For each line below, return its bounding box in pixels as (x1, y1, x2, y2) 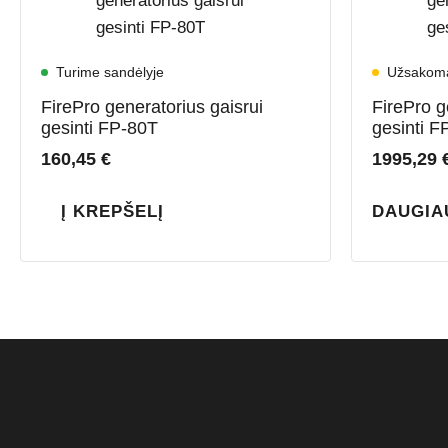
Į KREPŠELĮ (61, 201, 164, 221)
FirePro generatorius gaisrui (41, 96, 263, 117)
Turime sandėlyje (56, 64, 164, 81)
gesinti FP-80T (41, 117, 158, 138)
